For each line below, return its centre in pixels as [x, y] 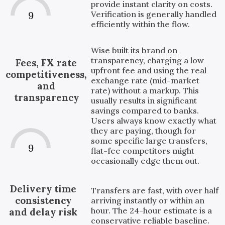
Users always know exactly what [154, 120]
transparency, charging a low [148, 60]
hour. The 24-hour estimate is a [152, 211]
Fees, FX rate [46, 63]
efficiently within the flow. [141, 24]
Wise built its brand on [134, 50]
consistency [43, 200]
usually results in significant [144, 100]
